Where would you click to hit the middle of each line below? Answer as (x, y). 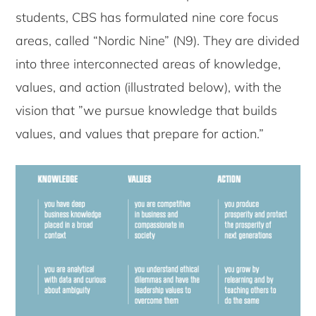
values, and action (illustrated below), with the (149, 87)
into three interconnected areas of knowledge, (148, 64)
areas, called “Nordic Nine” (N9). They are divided (158, 41)
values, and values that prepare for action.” (140, 134)
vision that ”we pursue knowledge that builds (147, 110)
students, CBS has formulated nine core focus (147, 17)
